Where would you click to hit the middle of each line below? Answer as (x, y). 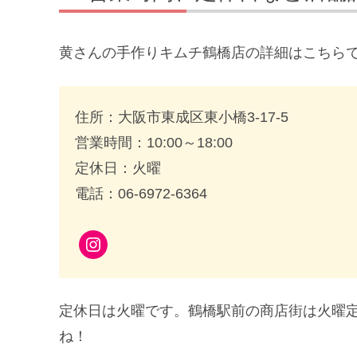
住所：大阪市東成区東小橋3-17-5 (182, 118)
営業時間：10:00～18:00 (154, 143)
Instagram (125, 243)
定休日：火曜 (118, 169)
